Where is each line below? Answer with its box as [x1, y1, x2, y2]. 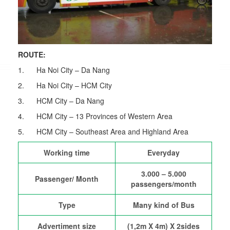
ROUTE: [18, 49, 46, 60]
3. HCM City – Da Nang [18, 95, 104, 106]
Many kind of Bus [132, 199, 195, 210]
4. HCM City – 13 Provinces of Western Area [18, 110, 172, 121]
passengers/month [130, 178, 197, 189]
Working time [44, 147, 90, 158]
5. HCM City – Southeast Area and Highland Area [18, 126, 188, 137]
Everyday [147, 147, 180, 158]
